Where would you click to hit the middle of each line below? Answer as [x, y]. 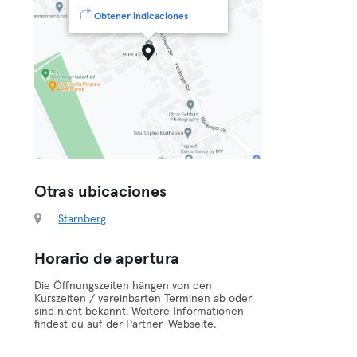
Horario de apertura [107, 259]
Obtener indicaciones [141, 17]
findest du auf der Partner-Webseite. [126, 324]
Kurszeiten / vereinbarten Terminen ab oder [143, 299]
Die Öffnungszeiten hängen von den [124, 286]
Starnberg [82, 219]
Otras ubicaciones [101, 192]
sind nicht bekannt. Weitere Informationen [139, 312]
